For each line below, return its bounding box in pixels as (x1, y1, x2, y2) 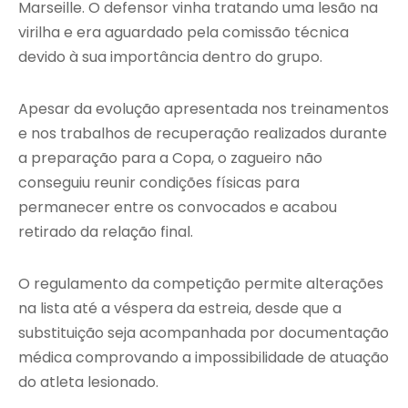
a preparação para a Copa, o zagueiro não (18, 148, 322, 169)
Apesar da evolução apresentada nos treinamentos (18, 98, 389, 120)
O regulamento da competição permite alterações (18, 273, 383, 295)
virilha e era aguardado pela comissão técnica (18, 22, 349, 44)
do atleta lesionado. (18, 372, 158, 393)
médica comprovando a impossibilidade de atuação (18, 347, 389, 369)
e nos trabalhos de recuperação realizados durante (18, 123, 387, 145)
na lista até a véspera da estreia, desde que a (18, 298, 342, 320)
